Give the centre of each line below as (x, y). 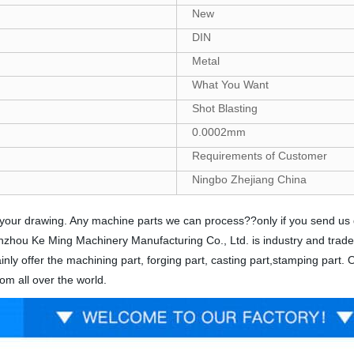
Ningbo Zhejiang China (248, 179)
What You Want (229, 85)
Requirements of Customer (258, 156)
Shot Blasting (223, 108)
